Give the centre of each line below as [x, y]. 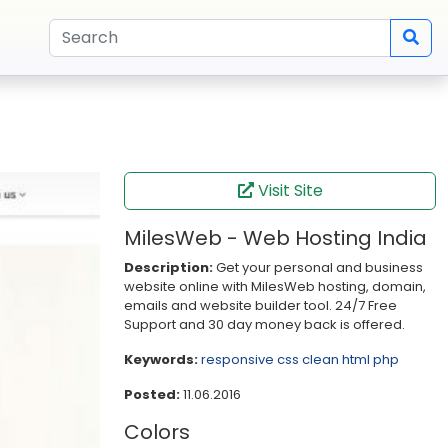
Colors [157, 432]
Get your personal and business [318, 267]
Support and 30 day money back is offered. [264, 324]
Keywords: [161, 359]
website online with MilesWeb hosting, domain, [275, 286]
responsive [237, 359]
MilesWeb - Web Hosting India [275, 238]
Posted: [152, 394]
